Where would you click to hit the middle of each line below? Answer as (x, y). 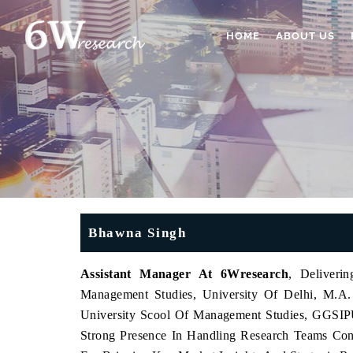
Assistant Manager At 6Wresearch (185, 274)
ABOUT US (305, 36)
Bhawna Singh (137, 233)
